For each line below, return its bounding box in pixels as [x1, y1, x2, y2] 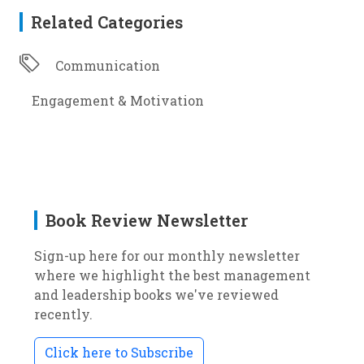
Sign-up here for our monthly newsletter [34, 247, 300, 264]
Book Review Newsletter [45, 210, 248, 231]
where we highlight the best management [34, 266, 310, 284]
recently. [34, 305, 93, 323]
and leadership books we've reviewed [34, 286, 279, 303]
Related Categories [31, 11, 183, 32]
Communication [55, 57, 160, 74]
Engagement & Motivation [32, 92, 204, 109]
